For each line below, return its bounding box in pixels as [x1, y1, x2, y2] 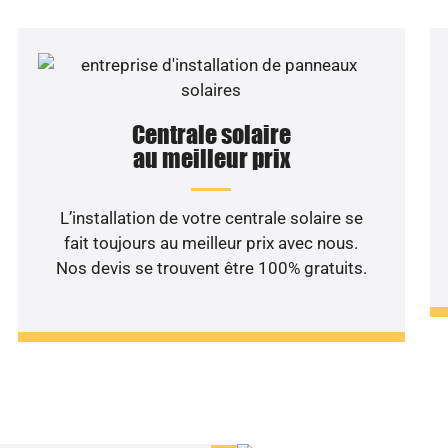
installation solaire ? [54, 380, 394, 429]
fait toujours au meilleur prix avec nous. [64, 233, 359, 253]
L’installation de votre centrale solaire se [59, 208, 363, 228]
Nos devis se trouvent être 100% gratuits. [55, 258, 367, 278]
